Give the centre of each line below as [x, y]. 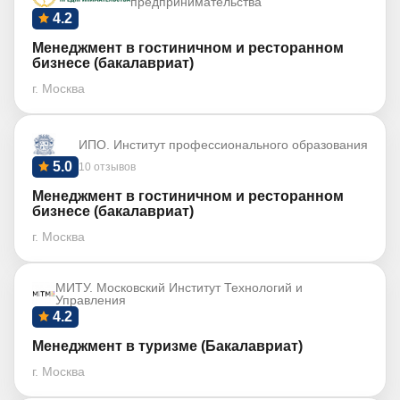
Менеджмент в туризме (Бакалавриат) [167, 346]
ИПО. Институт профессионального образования [223, 145]
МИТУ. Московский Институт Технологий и [179, 287]
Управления [91, 300]
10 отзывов [107, 167]
